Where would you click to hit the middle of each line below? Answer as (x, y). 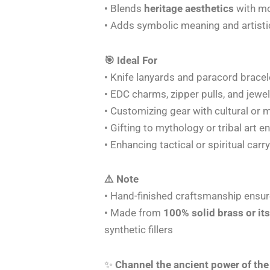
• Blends (124, 8)
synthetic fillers (139, 230)
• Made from (134, 213)
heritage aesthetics (189, 8)
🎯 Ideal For (131, 60)
